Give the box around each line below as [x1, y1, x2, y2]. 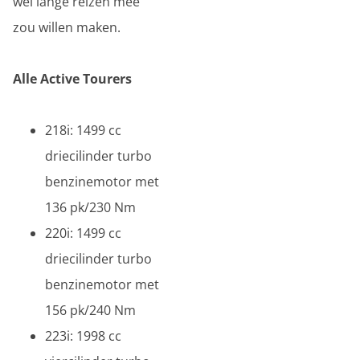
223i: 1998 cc [45, 327, 121, 345]
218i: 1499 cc [45, 121, 121, 139]
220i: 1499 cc [45, 224, 121, 242]
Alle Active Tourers [13, 70, 132, 88]
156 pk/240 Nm [45, 301, 136, 319]
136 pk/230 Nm [45, 198, 136, 216]
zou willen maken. [13, 18, 121, 36]
